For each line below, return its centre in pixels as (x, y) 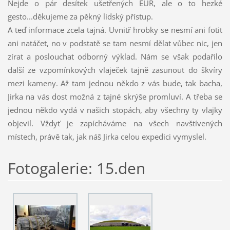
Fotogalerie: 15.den (76, 168)
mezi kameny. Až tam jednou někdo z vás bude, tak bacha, (115, 83)
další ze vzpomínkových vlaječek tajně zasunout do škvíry (115, 70)
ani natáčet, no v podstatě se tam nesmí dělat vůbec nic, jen (115, 43)
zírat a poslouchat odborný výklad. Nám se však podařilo (115, 56)
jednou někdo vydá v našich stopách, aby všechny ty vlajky (115, 110)
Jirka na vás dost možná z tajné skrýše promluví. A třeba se (115, 96)
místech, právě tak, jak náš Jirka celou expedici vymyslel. (107, 136)
